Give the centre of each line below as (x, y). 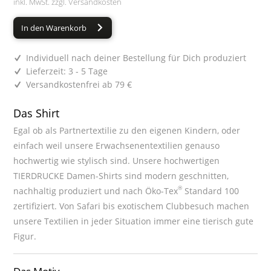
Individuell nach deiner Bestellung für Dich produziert (136, 57)
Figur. (25, 236)
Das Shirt (37, 113)
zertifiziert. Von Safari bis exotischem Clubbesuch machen (132, 206)
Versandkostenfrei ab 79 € (79, 84)
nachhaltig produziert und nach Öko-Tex (96, 191)
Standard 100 (211, 191)
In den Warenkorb (54, 28)
